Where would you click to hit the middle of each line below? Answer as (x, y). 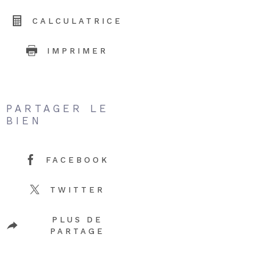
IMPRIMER (77, 51)
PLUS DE (77, 219)
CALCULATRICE (77, 21)
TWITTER (77, 190)
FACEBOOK (77, 160)
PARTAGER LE (58, 108)
